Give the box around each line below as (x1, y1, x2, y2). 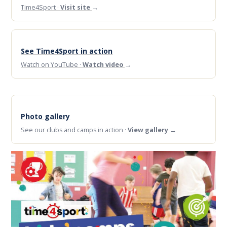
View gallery (128, 126, 170, 135)
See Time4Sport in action (21, 46, 113, 56)
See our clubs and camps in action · (21, 126, 128, 135)
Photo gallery (21, 111, 70, 122)
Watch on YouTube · (21, 60, 83, 69)
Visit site (60, 3, 92, 12)
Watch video (83, 60, 125, 69)
